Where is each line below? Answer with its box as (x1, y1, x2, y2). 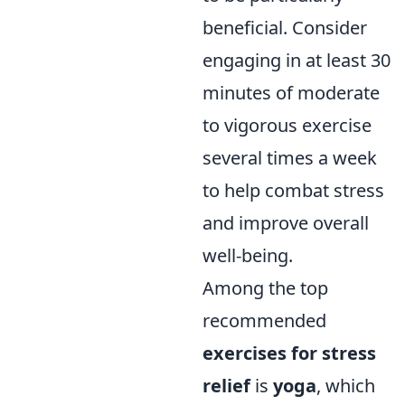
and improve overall (202, 210, 369, 235)
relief (202, 372, 250, 398)
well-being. (202, 242, 293, 268)
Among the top (202, 275, 328, 300)
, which (316, 372, 375, 398)
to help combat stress (202, 177, 384, 202)
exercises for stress (202, 340, 376, 365)
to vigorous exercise (202, 112, 372, 137)
